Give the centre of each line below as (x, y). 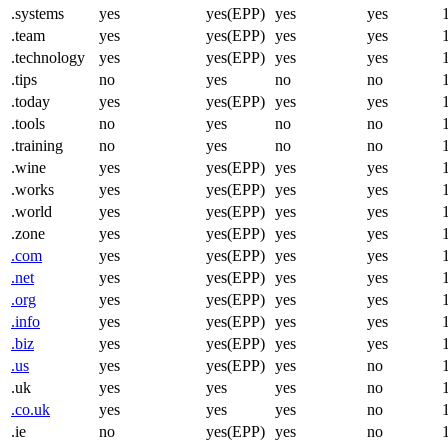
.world (31, 211)
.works (32, 189)
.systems (37, 13)
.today (30, 101)
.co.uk (30, 409)
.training (37, 145)
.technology (48, 57)
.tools (28, 123)
